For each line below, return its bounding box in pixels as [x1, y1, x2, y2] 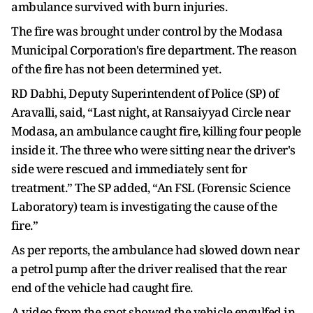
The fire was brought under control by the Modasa [11, 23, 282, 39]
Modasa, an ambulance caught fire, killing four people [11, 123, 301, 139]
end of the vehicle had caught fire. [11, 279, 193, 296]
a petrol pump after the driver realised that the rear [11, 261, 287, 277]
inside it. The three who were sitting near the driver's [11, 142, 296, 158]
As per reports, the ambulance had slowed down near [11, 242, 299, 258]
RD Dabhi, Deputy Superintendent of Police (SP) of [11, 85, 279, 101]
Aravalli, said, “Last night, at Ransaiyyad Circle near [11, 104, 290, 120]
